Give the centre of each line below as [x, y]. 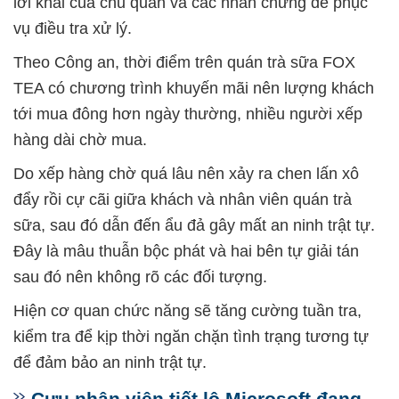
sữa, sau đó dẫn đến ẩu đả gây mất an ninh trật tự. [194, 226]
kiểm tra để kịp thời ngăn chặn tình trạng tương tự [191, 337]
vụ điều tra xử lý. [73, 29]
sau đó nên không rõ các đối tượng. [140, 277]
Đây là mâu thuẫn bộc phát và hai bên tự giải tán [186, 252]
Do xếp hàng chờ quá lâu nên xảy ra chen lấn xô [186, 174]
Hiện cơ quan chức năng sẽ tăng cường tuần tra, [187, 311]
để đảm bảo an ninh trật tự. [110, 363]
